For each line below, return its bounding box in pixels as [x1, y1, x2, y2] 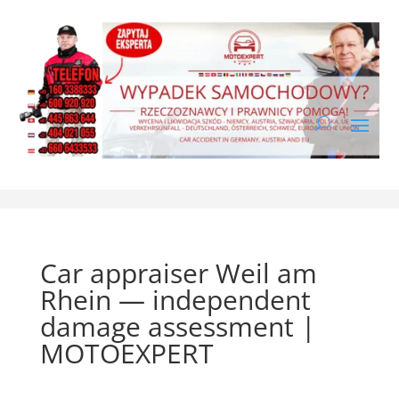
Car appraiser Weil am [39, 254, 317, 291]
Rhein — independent [39, 281, 311, 318]
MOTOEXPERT [39, 334, 214, 371]
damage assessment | [39, 307, 315, 345]
